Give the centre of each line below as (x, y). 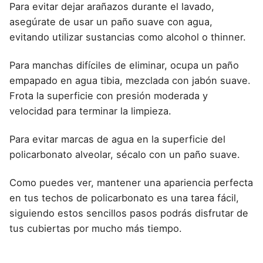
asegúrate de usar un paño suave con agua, (111, 21)
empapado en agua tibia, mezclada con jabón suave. (130, 80)
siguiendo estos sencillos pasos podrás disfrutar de (129, 213)
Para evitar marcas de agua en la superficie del (117, 139)
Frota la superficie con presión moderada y (109, 95)
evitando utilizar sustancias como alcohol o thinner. (128, 37)
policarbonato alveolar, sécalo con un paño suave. (125, 154)
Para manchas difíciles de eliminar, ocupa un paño (124, 65)
